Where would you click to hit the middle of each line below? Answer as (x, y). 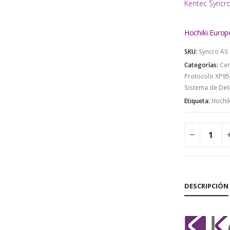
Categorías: (202, 65)
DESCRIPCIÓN (206, 186)
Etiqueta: (198, 101)
